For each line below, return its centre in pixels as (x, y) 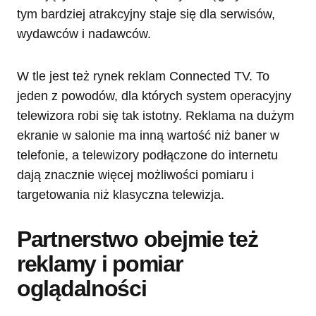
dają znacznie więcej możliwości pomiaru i (135, 175)
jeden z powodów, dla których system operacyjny (154, 96)
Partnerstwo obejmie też (138, 239)
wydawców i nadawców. (84, 34)
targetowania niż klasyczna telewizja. (121, 194)
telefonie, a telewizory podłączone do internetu (147, 155)
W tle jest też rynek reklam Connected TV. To (143, 76)
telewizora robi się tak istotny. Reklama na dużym (156, 115)
